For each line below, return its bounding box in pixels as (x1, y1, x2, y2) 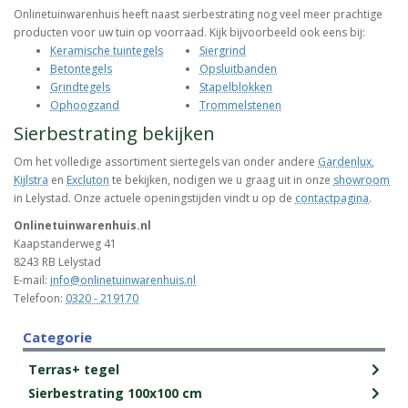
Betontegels (50, 61, 112, 77)
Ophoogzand (50, 97, 119, 114)
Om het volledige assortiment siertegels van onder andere (14, 154, 318, 170)
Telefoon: (14, 291, 66, 307)
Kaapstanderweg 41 (14, 236, 117, 252)
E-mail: (14, 272, 50, 289)
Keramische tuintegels (50, 43, 163, 59)
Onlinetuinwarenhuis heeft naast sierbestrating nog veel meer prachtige (14, 6, 382, 23)
